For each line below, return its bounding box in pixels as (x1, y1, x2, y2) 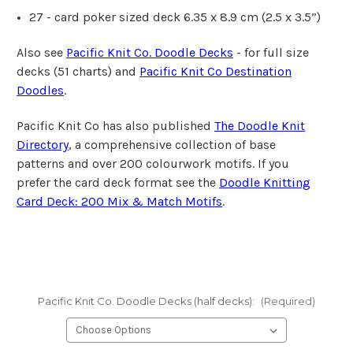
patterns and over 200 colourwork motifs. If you (17, 156, 289, 172)
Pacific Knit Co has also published (17, 118, 214, 134)
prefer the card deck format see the (17, 175, 219, 191)
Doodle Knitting (219, 175, 310, 191)
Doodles (17, 83, 64, 98)
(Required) (260, 295, 315, 308)
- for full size (233, 45, 309, 61)
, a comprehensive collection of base (69, 137, 276, 153)
